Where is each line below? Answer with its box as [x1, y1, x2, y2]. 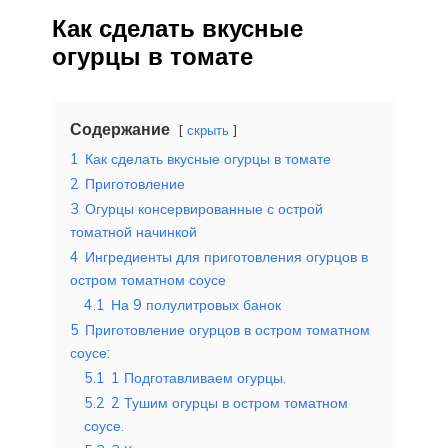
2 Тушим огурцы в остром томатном [111, 393, 348, 412]
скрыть [187, 121, 229, 138]
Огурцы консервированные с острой [85, 199, 323, 218]
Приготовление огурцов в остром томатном [85, 320, 370, 339]
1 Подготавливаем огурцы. [111, 368, 286, 387]
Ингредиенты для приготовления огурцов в [85, 247, 368, 266]
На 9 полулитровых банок [111, 295, 281, 314]
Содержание [70, 118, 170, 139]
